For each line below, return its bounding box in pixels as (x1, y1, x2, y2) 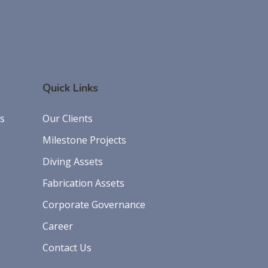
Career (42, 220, 73, 233)
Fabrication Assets (42, 176, 124, 190)
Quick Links (42, 81, 98, 96)
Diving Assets (42, 155, 103, 169)
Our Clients (42, 112, 93, 126)
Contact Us (42, 241, 92, 255)
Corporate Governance (42, 198, 145, 212)
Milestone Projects (42, 133, 126, 147)
